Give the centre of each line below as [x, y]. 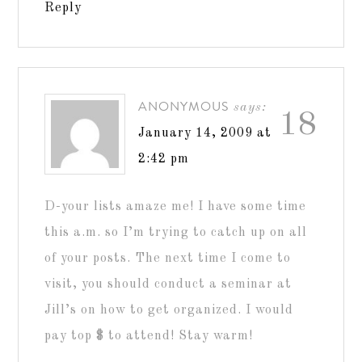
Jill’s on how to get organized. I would [169, 310]
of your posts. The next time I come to [168, 258]
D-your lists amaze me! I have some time [176, 206]
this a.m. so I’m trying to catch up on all [176, 232]
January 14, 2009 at [205, 133]
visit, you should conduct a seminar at [168, 284]
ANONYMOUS [184, 106]
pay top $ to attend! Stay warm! [149, 336]
